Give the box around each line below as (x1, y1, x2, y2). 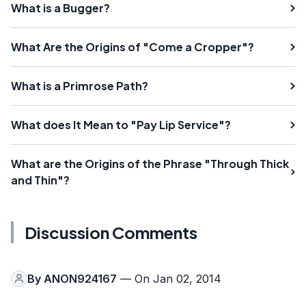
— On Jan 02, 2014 (117, 271, 221, 286)
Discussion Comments (25, 221, 197, 242)
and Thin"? (11, 172, 70, 187)
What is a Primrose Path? (11, 78, 148, 93)
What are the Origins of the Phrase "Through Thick (11, 156, 289, 171)
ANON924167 (44, 271, 117, 286)
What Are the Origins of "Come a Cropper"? (11, 39, 254, 54)
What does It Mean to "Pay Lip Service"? (11, 117, 231, 132)
